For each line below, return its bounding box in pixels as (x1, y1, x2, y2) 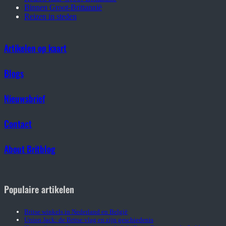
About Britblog (4, 142, 55, 155)
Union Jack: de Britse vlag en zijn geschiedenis (24, 215, 153, 223)
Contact (4, 117, 32, 130)
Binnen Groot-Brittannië (24, 3, 102, 12)
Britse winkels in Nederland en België (24, 207, 128, 215)
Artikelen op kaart (4, 41, 67, 55)
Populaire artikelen (4, 182, 74, 196)
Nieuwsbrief (4, 92, 45, 105)
